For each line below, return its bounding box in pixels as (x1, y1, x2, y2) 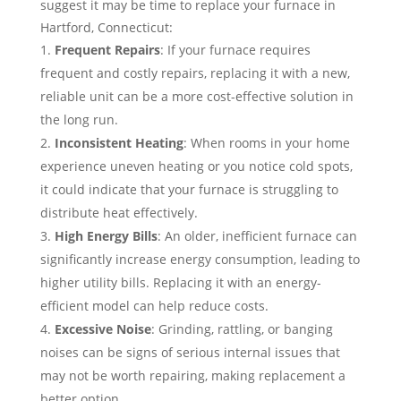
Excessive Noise (54, 320, 151, 338)
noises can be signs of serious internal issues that (39, 344, 340, 362)
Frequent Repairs (54, 41, 160, 59)
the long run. (39, 111, 118, 129)
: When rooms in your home (183, 134, 350, 152)
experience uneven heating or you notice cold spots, (39, 158, 353, 175)
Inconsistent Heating (54, 134, 183, 152)
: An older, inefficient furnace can (157, 227, 357, 245)
